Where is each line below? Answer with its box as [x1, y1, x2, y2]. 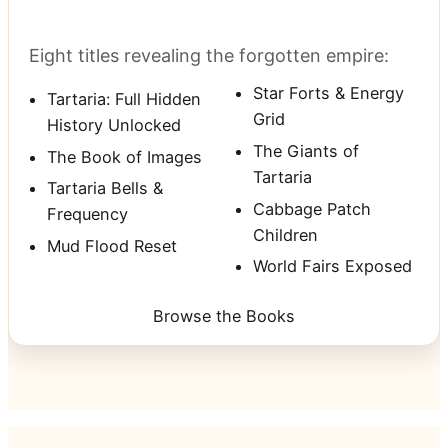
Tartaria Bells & [47, 178, 163, 199]
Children [253, 224, 318, 245]
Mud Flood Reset [47, 236, 177, 257]
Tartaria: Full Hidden [47, 88, 201, 109]
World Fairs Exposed [253, 256, 412, 277]
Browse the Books [153, 305, 295, 326]
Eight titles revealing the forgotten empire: [29, 45, 389, 67]
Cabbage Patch [253, 198, 371, 219]
